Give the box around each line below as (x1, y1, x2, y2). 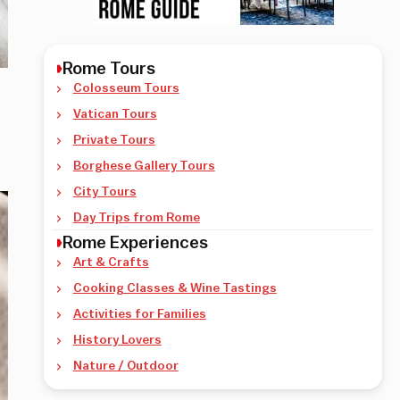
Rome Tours (62, 60, 156, 78)
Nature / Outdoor (72, 360, 179, 372)
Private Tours (72, 134, 155, 146)
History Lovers (72, 334, 162, 346)
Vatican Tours (72, 108, 157, 121)
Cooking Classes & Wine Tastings (72, 282, 277, 295)
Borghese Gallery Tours (72, 160, 215, 172)
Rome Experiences (62, 234, 209, 252)
